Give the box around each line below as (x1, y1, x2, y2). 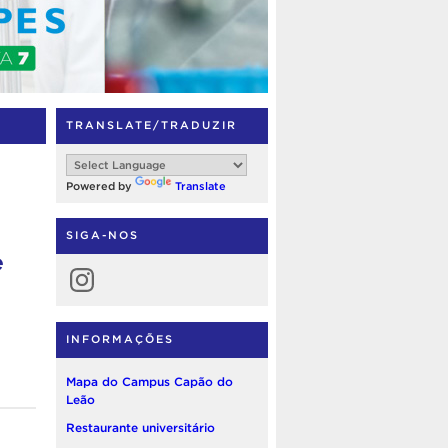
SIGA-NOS (66, 228, 139, 241)
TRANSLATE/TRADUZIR (66, 118, 237, 131)
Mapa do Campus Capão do (66, 375, 233, 389)
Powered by (66, 179, 135, 192)
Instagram (65, 261, 125, 275)
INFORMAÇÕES (66, 333, 174, 346)
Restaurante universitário (66, 421, 215, 435)
